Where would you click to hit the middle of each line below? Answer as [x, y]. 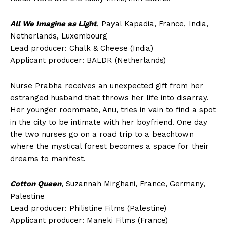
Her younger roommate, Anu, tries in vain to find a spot [113, 110]
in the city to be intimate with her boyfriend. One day [109, 122]
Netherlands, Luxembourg [59, 36]
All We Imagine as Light [53, 24]
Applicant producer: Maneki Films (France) [89, 221]
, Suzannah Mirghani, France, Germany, [133, 184]
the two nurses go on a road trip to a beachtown [102, 135]
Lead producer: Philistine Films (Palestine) [88, 209]
